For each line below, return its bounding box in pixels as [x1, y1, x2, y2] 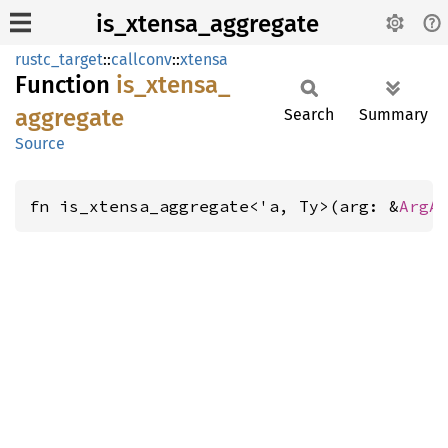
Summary [359, 105, 428, 124]
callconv [111, 50, 172, 69]
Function [15, 71, 116, 99]
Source [15, 134, 65, 153]
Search [284, 105, 334, 124]
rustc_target [15, 50, 103, 69]
